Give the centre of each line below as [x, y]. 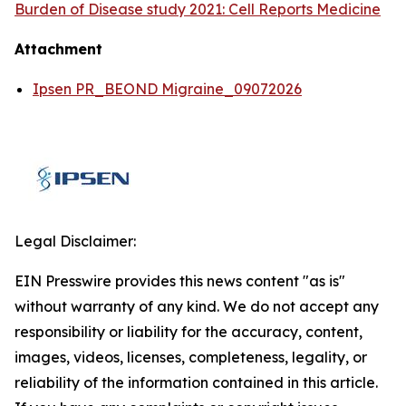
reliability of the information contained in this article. [196, 382]
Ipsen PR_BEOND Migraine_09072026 [167, 89]
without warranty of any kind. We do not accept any [197, 306]
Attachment [58, 49]
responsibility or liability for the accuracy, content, [188, 332]
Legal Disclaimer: [75, 241]
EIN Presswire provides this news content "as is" [180, 281]
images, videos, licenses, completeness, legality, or [191, 357]
